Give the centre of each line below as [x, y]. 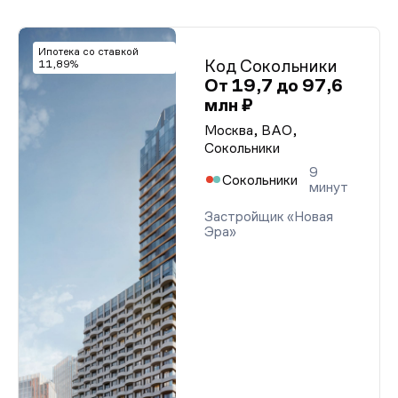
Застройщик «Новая [269, 216]
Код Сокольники [271, 66]
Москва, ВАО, [251, 130]
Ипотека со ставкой [88, 52]
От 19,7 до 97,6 [274, 85]
